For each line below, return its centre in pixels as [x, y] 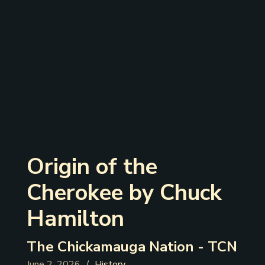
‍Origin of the [92, 167]
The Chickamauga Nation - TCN [132, 247]
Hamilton [75, 219]
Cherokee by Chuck [124, 193]
